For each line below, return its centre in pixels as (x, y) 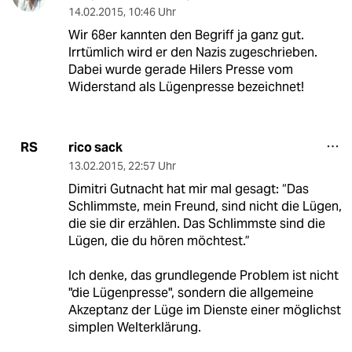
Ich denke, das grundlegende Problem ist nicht (203, 275)
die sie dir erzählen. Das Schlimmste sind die (196, 223)
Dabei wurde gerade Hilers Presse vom (180, 69)
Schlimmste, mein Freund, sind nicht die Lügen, (205, 206)
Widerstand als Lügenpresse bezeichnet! (186, 86)
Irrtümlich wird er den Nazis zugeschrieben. (192, 52)
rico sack (95, 147)
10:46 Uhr (152, 11)
